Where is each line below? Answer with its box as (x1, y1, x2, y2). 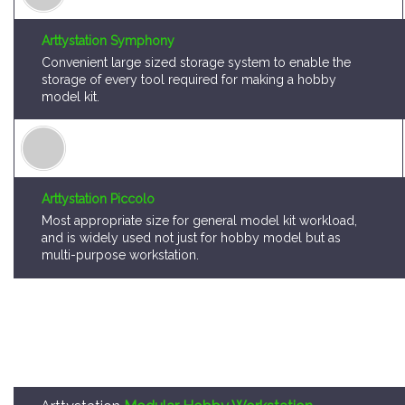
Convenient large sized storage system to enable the (42, 12, 351, 27)
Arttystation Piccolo (42, 148, 155, 164)
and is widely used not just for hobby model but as (42, 187, 341, 202)
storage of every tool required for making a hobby (42, 29, 336, 44)
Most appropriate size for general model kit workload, (42, 170, 357, 185)
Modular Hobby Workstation (124, 354, 313, 372)
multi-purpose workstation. (42, 204, 199, 220)
